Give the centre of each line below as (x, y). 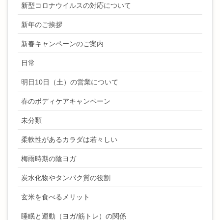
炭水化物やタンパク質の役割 (66, 178)
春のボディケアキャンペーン (66, 101)
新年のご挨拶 (42, 25)
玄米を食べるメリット (55, 197)
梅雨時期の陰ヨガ (49, 159)
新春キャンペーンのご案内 (62, 44)
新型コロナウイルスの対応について (76, 6)
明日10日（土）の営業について (70, 82)
